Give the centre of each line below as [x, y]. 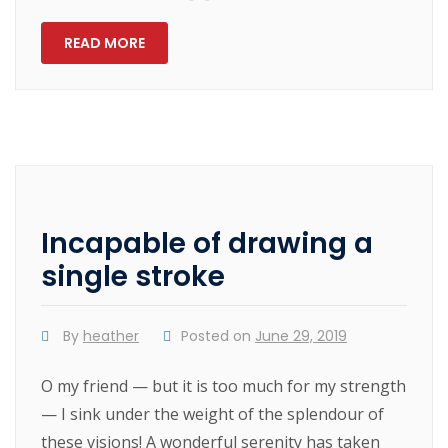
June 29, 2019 [301, 335]
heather [111, 335]
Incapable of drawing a [207, 243]
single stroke [133, 276]
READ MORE [105, 43]
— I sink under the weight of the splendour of [213, 413]
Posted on [218, 335]
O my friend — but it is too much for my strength [224, 385]
